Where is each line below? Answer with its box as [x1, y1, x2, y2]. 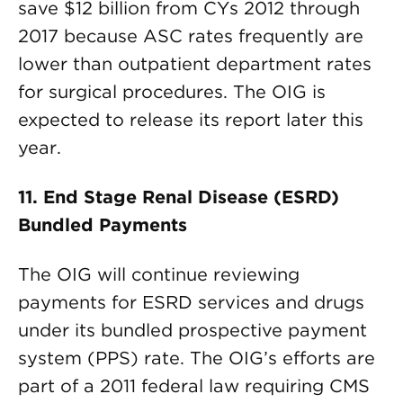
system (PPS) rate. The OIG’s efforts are [18, 347, 375, 369]
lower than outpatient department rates [18, 53, 372, 75]
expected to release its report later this [18, 109, 363, 130]
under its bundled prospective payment [18, 319, 367, 341]
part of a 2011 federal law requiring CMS [18, 375, 370, 397]
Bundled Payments [18, 214, 187, 236]
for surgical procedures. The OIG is [18, 81, 326, 103]
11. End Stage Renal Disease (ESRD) [18, 186, 339, 208]
